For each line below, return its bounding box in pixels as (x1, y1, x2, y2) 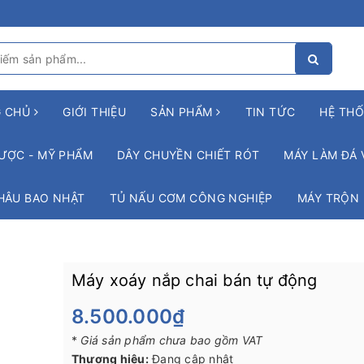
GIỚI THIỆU (63, 105, 127, 119)
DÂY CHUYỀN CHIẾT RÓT (117, 148, 260, 162)
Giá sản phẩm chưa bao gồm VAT (80, 333, 263, 348)
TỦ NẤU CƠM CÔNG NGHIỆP (109, 191, 273, 205)
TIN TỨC (245, 105, 296, 119)
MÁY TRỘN (297, 191, 360, 205)
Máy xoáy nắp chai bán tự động (71, 271, 318, 290)
